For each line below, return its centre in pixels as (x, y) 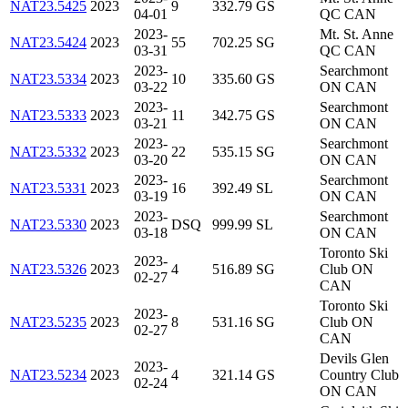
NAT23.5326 (48, 270)
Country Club (359, 375)
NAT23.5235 (48, 322)
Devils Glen (354, 359)
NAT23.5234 (48, 375)
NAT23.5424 (48, 43)
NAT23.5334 (48, 79)
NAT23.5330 (48, 225)
